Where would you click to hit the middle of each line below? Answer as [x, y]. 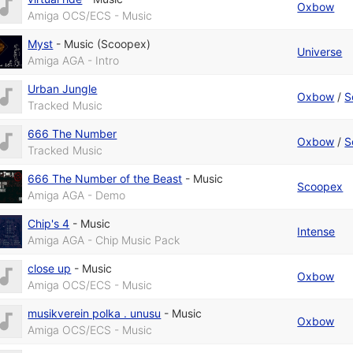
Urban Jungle [63, 89]
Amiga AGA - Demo [77, 195]
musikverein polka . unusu [95, 314]
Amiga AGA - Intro [74, 61]
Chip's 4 [49, 224]
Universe [320, 52]
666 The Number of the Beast [105, 179]
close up [50, 269]
